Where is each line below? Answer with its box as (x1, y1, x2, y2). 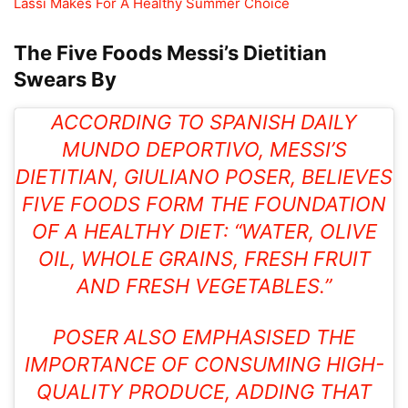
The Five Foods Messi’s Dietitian (14, 41, 327, 66)
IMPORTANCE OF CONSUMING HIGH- (24, 352, 384, 377)
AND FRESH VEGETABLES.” (76, 274, 331, 299)
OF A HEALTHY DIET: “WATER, (31, 219, 320, 244)
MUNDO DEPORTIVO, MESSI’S (61, 138, 347, 162)
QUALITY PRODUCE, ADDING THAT (36, 380, 372, 404)
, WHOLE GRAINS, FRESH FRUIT (69, 247, 371, 271)
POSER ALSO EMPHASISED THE (53, 325, 355, 350)
